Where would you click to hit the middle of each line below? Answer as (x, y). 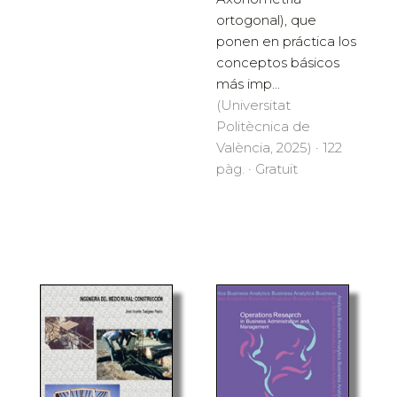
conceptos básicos (278, 62)
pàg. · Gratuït (257, 168)
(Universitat (253, 105)
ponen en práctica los (286, 41)
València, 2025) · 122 (279, 147)
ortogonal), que (266, 19)
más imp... (248, 83)
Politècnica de (263, 126)
